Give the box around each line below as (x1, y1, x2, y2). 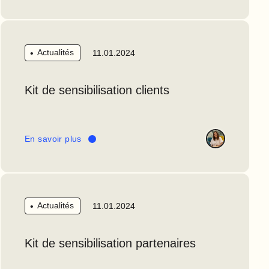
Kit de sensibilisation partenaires (25, 237, 196, 250)
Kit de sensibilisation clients (25, 83, 169, 97)
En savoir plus (25, 133, 82, 144)
